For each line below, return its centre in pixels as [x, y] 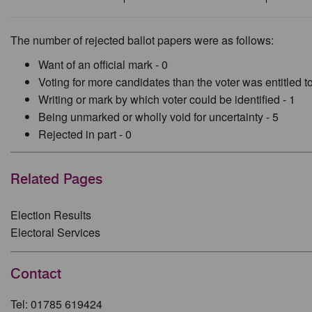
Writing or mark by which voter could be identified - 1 [167, 99]
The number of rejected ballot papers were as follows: [142, 40]
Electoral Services [55, 232]
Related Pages [56, 179]
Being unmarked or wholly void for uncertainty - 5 [158, 117]
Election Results [51, 214]
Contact [36, 273]
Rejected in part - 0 [85, 134]
